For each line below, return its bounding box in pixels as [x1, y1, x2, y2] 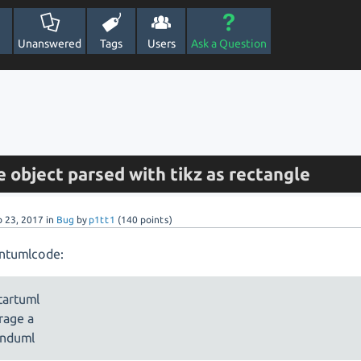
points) [138, 214, 173, 225]
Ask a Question [191, 37, 267, 50]
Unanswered [18, 37, 81, 50]
